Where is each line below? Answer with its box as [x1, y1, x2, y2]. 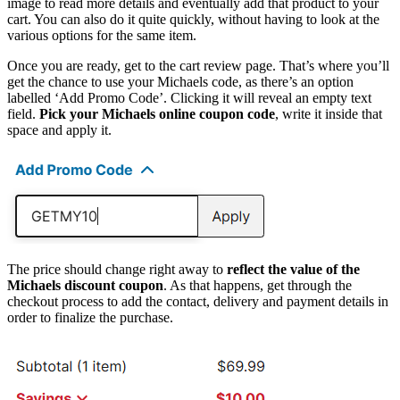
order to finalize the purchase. [7, 309, 173, 325]
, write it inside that [275, 105, 382, 121]
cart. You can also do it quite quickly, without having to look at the [7, 11, 379, 27]
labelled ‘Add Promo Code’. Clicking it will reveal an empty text [7, 89, 371, 105]
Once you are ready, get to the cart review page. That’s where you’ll [7, 57, 389, 73]
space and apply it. [7, 121, 112, 137]
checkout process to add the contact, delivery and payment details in [7, 293, 388, 309]
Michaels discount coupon [7, 277, 163, 293]
